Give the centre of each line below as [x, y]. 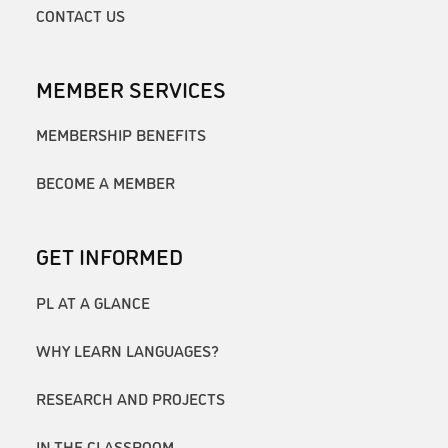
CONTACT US [80, 14]
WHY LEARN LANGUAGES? [127, 350]
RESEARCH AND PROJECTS [130, 398]
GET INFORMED [109, 255]
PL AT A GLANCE [93, 302]
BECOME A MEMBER [105, 182]
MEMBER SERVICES [131, 87]
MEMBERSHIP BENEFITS [121, 134]
